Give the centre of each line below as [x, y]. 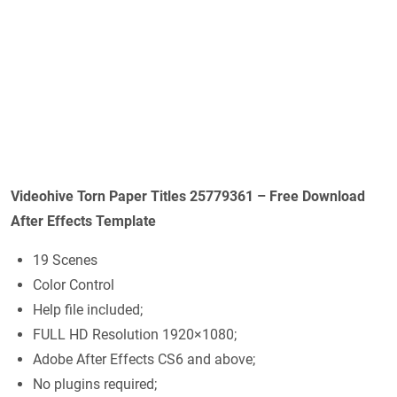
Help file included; [88, 309]
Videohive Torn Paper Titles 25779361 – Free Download [188, 196]
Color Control [74, 284]
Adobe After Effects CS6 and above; [144, 359]
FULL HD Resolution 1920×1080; [135, 334]
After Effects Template [83, 221]
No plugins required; [95, 384]
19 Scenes [65, 260]
